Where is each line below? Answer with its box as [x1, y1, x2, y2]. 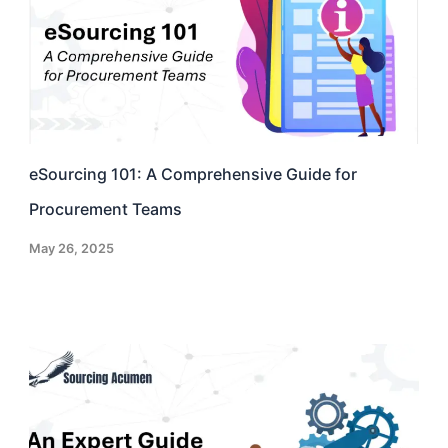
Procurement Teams [29, 199, 183, 220]
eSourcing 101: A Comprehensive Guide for [29, 164, 358, 185]
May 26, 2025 [29, 241, 115, 257]
